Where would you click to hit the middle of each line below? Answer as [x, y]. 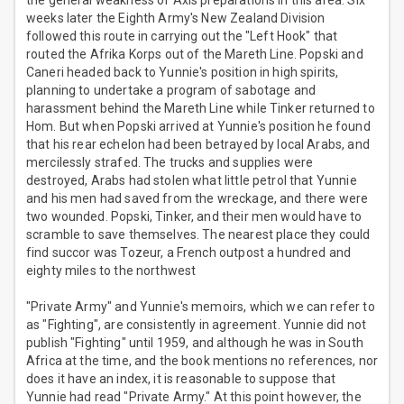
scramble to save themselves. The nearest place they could [198, 235]
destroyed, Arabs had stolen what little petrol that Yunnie [192, 181]
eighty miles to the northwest [111, 271]
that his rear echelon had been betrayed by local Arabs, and [198, 145]
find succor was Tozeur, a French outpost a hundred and [189, 253]
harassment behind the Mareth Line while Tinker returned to [201, 109]
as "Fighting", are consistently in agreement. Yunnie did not [196, 325]
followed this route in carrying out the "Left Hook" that [182, 37]
